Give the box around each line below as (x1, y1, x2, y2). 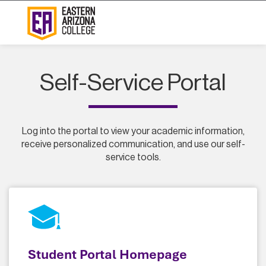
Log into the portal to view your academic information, (21, 126, 245, 136)
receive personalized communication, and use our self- (21, 140, 245, 149)
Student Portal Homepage (28, 246, 187, 263)
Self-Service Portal (40, 71, 226, 94)
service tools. (105, 153, 161, 162)
